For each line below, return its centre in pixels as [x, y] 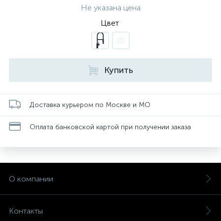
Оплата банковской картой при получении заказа [110, 127]
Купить [119, 70]
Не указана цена [110, 8]
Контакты [26, 211]
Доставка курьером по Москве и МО [90, 105]
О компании [31, 179]
